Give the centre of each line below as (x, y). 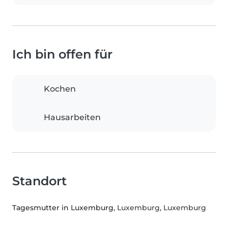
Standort (39, 181)
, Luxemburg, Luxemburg (160, 208)
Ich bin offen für (62, 54)
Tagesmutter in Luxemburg (63, 208)
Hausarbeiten (72, 118)
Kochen (60, 89)
